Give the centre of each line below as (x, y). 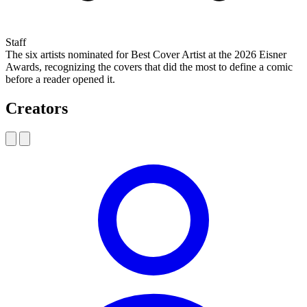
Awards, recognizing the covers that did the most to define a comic (149, 66)
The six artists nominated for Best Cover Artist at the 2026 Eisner (146, 54)
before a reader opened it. (60, 79)
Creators (37, 108)
